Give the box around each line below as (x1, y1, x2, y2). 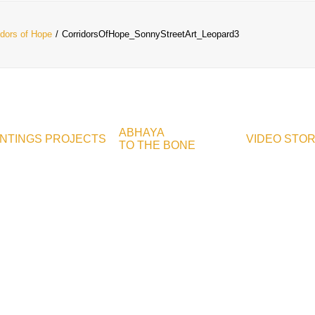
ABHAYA (119, 127, 165, 139)
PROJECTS (45, 133, 106, 145)
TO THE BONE (119, 139, 195, 151)
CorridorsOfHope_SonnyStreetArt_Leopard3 (62, 29, 239, 39)
